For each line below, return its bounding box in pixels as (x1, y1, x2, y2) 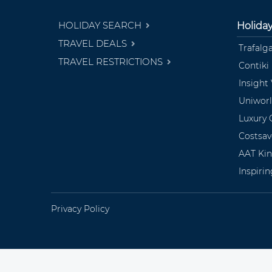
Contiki (239, 59, 269, 71)
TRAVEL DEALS (58, 37, 129, 49)
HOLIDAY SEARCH (58, 19, 144, 31)
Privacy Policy (51, 203, 109, 214)
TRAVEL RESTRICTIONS (58, 55, 165, 67)
